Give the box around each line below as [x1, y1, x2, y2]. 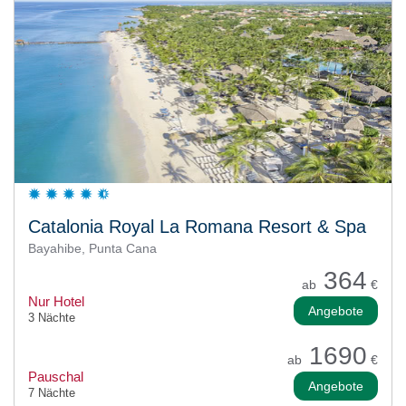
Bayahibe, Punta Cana [28, 241, 157, 256]
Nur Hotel [28, 294, 84, 310]
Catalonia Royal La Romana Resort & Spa [28, 217, 366, 237]
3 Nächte [28, 311, 75, 325]
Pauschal [28, 369, 83, 385]
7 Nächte [28, 386, 75, 401]
